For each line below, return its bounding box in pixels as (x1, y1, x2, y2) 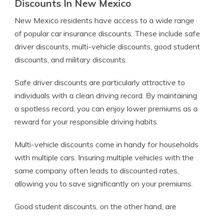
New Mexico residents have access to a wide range (15, 15, 194, 25)
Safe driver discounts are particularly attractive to (15, 77, 185, 87)
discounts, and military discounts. (15, 55, 127, 64)
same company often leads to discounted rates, (15, 166, 179, 175)
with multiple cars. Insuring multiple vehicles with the (15, 153, 194, 162)
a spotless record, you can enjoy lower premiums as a (15, 104, 198, 113)
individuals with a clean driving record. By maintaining (15, 91, 197, 100)
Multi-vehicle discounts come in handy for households (15, 139, 199, 149)
